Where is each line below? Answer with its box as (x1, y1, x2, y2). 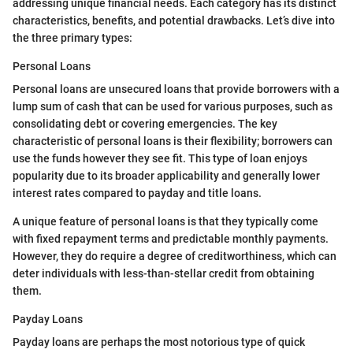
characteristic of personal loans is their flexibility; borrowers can (13, 135, 333, 148)
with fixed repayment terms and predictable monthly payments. (13, 232, 329, 246)
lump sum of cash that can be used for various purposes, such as (13, 100, 333, 113)
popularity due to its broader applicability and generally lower (13, 169, 320, 183)
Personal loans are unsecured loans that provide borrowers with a (13, 83, 340, 96)
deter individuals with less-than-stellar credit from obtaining (13, 267, 314, 281)
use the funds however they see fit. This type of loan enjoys (13, 152, 307, 165)
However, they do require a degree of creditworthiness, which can (13, 250, 336, 263)
